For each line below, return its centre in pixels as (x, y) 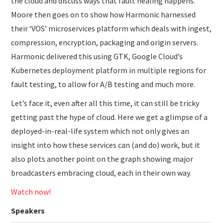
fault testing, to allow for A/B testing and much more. (103, 84)
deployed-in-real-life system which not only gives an (100, 131)
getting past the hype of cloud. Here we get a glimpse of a (110, 117)
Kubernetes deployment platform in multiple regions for (109, 70)
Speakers (28, 211)
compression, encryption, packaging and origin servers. (105, 43)
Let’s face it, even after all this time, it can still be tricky (105, 103)
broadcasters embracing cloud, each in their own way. (101, 173)
